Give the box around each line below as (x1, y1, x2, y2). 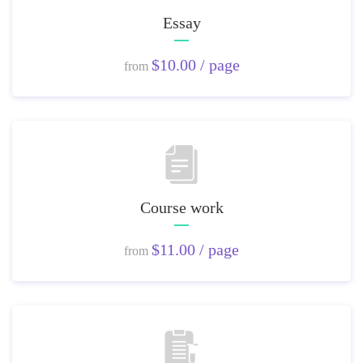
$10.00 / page (151, 56, 240, 74)
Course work (139, 199, 224, 216)
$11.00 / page (152, 241, 239, 258)
